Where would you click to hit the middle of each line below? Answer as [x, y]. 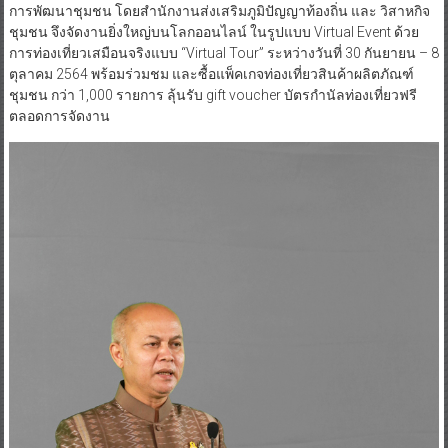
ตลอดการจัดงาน [59, 115]
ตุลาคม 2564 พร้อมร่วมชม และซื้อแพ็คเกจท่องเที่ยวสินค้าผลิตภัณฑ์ [211, 73]
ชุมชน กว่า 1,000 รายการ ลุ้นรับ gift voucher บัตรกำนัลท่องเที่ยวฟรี [212, 94]
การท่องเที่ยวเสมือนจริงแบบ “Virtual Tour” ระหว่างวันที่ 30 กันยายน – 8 [223, 52]
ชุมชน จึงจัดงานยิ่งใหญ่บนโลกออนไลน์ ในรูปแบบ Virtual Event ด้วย [213, 31]
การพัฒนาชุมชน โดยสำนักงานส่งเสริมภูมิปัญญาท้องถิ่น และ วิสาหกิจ [219, 10]
